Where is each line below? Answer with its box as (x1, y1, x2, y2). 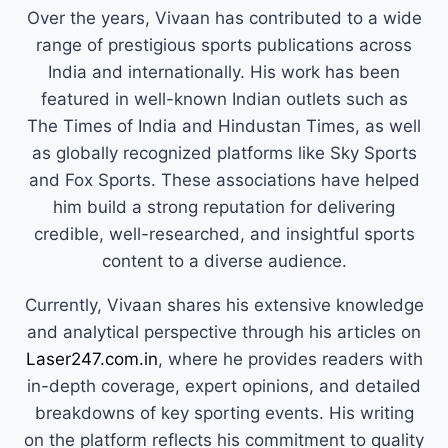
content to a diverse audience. (101, 250, 347, 271)
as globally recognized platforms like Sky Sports (31, 142, 417, 163)
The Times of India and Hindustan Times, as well (27, 115, 421, 136)
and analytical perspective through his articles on (27, 321, 421, 342)
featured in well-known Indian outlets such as (40, 88, 408, 109)
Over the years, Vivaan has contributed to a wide (26, 7, 422, 28)
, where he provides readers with (157, 348, 423, 369)
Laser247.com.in (25, 348, 158, 369)
